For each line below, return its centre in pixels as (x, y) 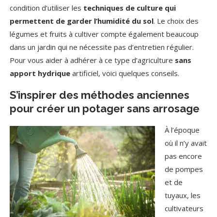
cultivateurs (184, 208)
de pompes (184, 169)
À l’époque (182, 130)
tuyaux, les (183, 195)
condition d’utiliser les (46, 8)
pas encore (183, 156)
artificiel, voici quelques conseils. (125, 73)
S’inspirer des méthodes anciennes (100, 95)
